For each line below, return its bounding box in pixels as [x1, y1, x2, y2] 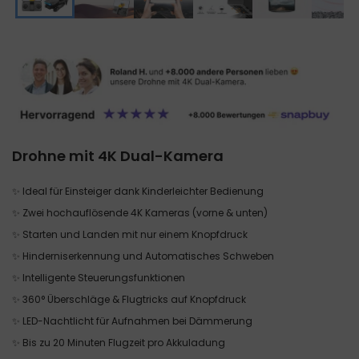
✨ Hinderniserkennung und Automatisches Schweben [12, 248, 274, 263]
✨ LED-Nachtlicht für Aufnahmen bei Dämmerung [12, 313, 252, 328]
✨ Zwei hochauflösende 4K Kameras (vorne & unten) [12, 205, 268, 220]
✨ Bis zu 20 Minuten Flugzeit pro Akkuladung [12, 335, 225, 349]
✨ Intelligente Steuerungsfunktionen [12, 270, 185, 284]
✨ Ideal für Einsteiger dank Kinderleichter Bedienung [12, 184, 264, 198]
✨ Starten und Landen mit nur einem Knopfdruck [12, 227, 248, 241]
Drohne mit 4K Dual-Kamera [12, 145, 224, 166]
